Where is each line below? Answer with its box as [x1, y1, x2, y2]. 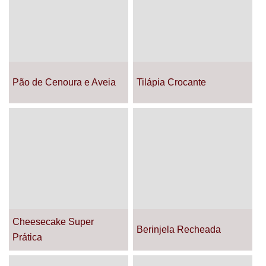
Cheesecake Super [12, 217, 94, 227]
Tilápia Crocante [137, 77, 206, 87]
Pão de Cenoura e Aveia [12, 77, 116, 87]
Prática [12, 232, 42, 242]
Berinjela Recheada [137, 224, 221, 235]
